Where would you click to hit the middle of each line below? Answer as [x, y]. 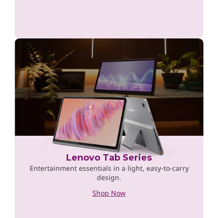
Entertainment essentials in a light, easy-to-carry [109, 168]
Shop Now [109, 193]
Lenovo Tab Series [109, 157]
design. [109, 177]
